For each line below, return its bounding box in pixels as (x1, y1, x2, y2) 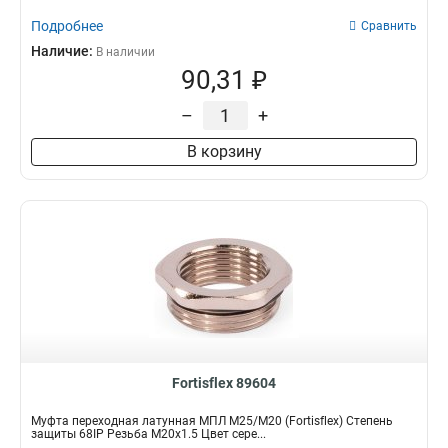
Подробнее (31, 18, 103, 34)
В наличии (96, 45, 155, 59)
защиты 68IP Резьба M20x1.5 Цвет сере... (31, 427, 266, 441)
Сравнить (361, 19, 417, 33)
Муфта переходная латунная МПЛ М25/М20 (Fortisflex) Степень (31, 414, 393, 428)
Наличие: (31, 43, 96, 59)
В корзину (186, 142, 262, 161)
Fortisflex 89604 (172, 375, 276, 391)
